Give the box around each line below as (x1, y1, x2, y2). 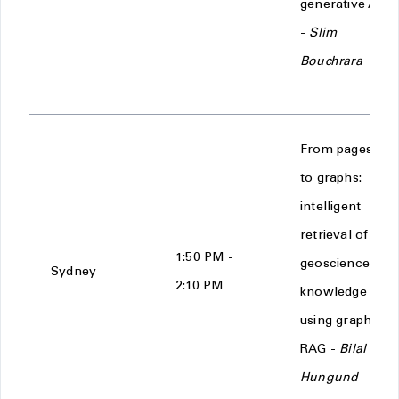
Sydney (51, 266, 97, 279)
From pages (300, 144, 372, 157)
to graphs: (300, 173, 362, 185)
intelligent (300, 201, 362, 214)
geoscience (300, 258, 370, 271)
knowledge (300, 287, 367, 299)
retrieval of (300, 230, 369, 242)
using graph (300, 315, 372, 328)
